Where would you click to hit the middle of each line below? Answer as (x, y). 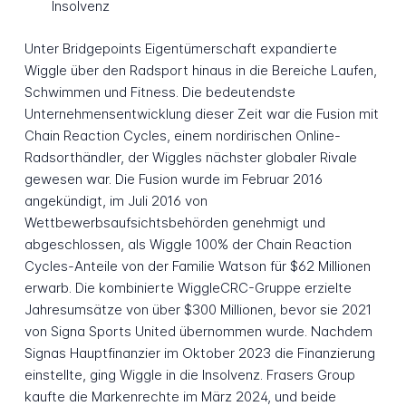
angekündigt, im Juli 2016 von (116, 200)
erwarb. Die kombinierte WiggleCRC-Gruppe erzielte (188, 287)
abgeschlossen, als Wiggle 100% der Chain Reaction (188, 244)
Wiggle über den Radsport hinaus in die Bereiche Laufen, (200, 70)
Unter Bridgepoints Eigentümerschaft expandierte (180, 48)
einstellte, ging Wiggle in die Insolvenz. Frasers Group (189, 374)
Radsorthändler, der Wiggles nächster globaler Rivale (190, 157)
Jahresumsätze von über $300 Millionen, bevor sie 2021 (198, 309)
